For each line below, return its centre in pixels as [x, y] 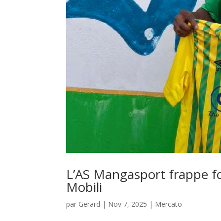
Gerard [90, 204]
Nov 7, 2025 [128, 204]
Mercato [169, 204]
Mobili [84, 187]
